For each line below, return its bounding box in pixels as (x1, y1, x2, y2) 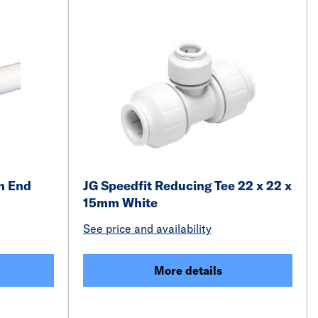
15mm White (83, 194, 158, 211)
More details (153, 263, 222, 278)
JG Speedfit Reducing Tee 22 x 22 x (83, 177, 292, 194)
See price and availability (83, 221, 212, 236)
